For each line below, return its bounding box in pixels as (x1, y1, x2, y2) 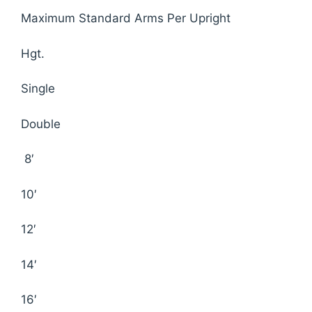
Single (21, 81, 55, 96)
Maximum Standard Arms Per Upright (21, 11, 231, 26)
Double (21, 116, 61, 131)
